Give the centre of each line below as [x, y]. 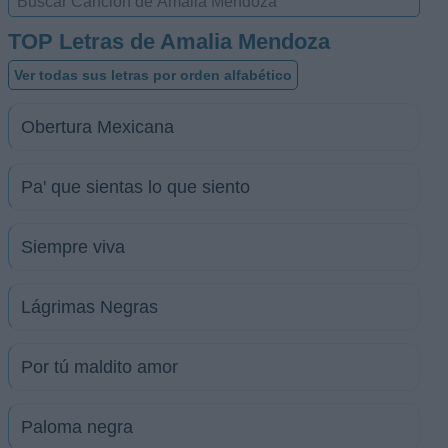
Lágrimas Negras [89, 307]
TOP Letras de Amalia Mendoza [169, 41]
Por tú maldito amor [99, 367]
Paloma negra [77, 427]
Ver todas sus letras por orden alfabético [153, 75]
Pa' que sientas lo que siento [135, 187]
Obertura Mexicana [97, 127]
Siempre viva [73, 247]
